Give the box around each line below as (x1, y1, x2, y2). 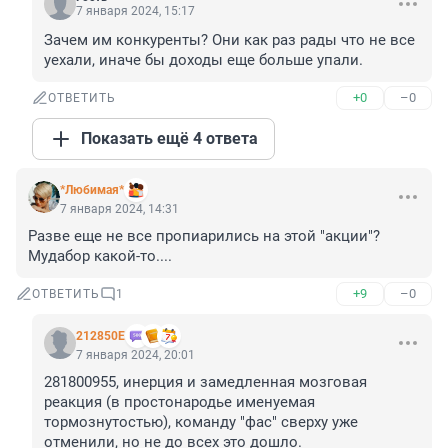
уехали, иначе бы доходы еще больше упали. (44, 51, 363, 70)
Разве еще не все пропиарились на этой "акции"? (28, 227, 380, 246)
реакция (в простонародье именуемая (44, 393, 315, 412)
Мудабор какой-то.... (28, 247, 172, 266)
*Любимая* (60, 183, 124, 198)
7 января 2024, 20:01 (76, 348, 195, 363)
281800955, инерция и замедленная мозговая (44, 373, 367, 392)
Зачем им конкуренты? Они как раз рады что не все (44, 31, 415, 50)
